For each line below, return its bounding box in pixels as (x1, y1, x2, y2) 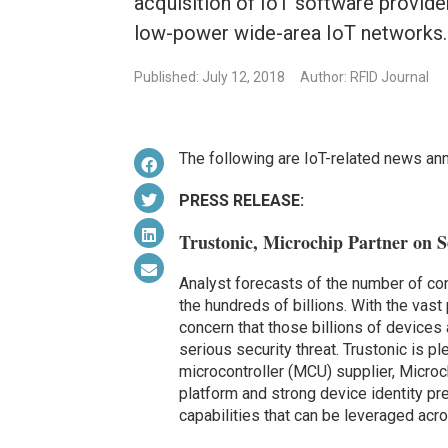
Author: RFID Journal (300, 69, 430, 86)
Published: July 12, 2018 (134, 69, 286, 86)
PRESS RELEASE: (178, 191, 304, 211)
